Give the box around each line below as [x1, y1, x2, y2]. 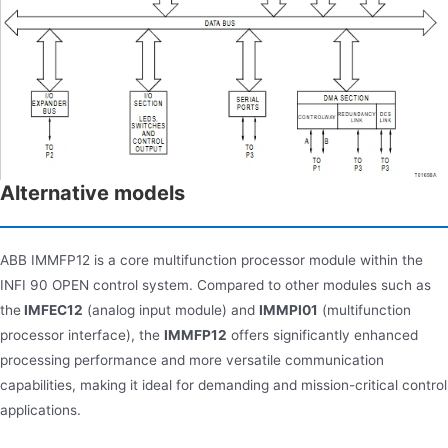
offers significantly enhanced [227, 326, 418, 343]
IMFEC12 [21, 301, 83, 318]
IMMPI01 [259, 301, 318, 318]
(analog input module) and [83, 301, 259, 318]
